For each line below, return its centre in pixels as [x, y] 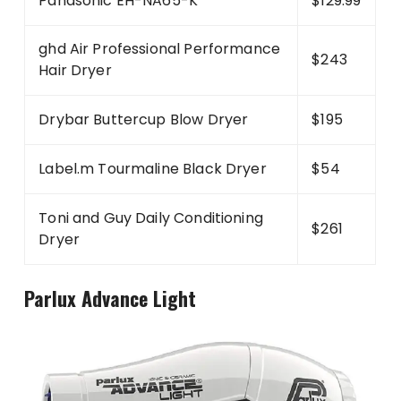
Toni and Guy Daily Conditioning [151, 218]
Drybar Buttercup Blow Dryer [144, 119]
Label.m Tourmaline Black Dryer [153, 168]
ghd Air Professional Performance [160, 48]
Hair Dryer [75, 70]
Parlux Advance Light [111, 298]
